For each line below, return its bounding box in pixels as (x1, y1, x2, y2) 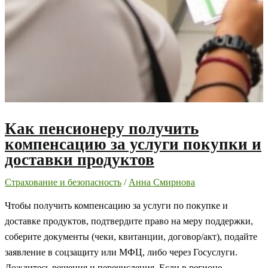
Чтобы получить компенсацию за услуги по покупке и (5, 200, 228, 211)
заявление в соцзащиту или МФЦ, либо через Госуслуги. (5, 247, 237, 258)
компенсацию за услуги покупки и (5, 135, 261, 153)
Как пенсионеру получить (5, 119, 199, 138)
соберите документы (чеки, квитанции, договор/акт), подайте (5, 232, 257, 242)
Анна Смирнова (129, 176, 195, 187)
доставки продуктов (5, 150, 154, 169)
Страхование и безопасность (5, 176, 121, 187)
